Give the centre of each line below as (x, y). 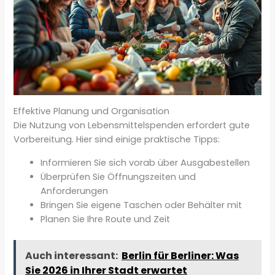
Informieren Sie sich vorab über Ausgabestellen (145, 162)
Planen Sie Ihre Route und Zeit (106, 219)
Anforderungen (75, 191)
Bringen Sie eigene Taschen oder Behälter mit (141, 205)
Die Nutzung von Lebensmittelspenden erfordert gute (132, 126)
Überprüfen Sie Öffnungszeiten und (118, 176)
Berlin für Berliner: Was (180, 256)
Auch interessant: (72, 256)
